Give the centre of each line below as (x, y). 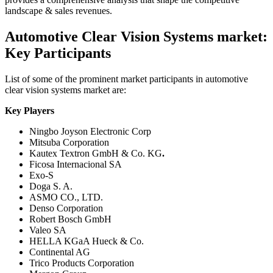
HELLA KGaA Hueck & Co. (87, 241)
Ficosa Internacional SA (76, 164)
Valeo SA (48, 230)
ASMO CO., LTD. (66, 197)
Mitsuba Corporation (69, 142)
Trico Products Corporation (82, 263)
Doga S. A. (51, 186)
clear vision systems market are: (66, 90)
